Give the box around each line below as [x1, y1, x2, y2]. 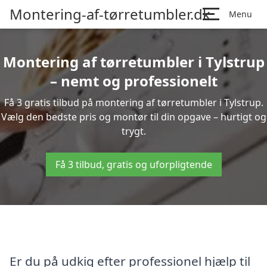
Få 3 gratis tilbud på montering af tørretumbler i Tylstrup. [4, 96, 263, 109]
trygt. [121, 125, 146, 138]
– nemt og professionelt [49, 71, 218, 91]
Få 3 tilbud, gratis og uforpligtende [55, 158, 212, 171]
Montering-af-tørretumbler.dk [10, 4, 210, 24]
